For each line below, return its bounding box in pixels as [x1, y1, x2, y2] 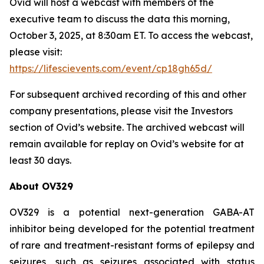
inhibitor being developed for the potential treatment [9, 222, 255, 235]
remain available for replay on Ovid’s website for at [9, 137, 244, 150]
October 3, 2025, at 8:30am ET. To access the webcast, [9, 29, 253, 41]
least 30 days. [9, 154, 71, 166]
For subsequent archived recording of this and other [9, 88, 246, 100]
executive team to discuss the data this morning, [9, 12, 230, 25]
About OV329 [9, 180, 73, 192]
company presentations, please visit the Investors [9, 104, 233, 117]
